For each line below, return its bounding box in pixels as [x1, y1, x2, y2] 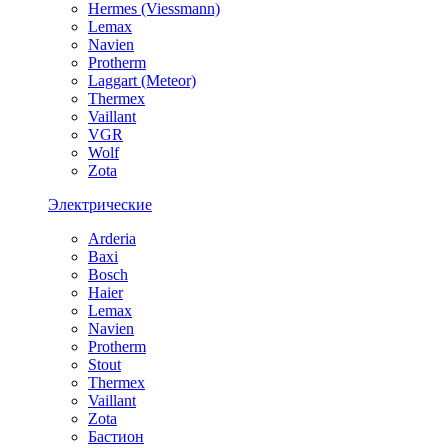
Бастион [88, 427, 144, 445]
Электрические [48, 195, 152, 213]
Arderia [88, 229, 136, 247]
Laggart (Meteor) [88, 71, 196, 89]
